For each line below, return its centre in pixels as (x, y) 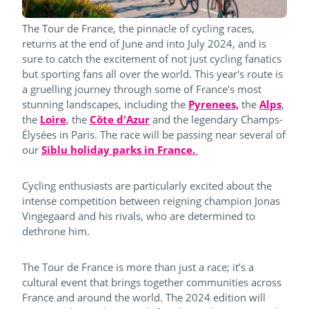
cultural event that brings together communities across (152, 282)
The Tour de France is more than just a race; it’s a (138, 267)
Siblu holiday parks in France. (120, 149)
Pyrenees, (213, 104)
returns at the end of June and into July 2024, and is (144, 43)
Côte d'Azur (120, 119)
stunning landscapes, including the (105, 104)
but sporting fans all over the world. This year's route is (152, 73)
